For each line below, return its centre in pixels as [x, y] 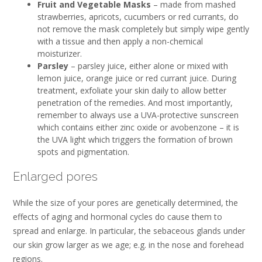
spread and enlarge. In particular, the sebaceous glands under [129, 230]
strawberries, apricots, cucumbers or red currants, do [138, 16]
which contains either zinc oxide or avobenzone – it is [138, 127]
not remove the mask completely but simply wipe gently [143, 29]
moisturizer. [60, 53]
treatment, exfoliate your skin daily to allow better [132, 90]
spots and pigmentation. [83, 151]
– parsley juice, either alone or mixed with [148, 65]
